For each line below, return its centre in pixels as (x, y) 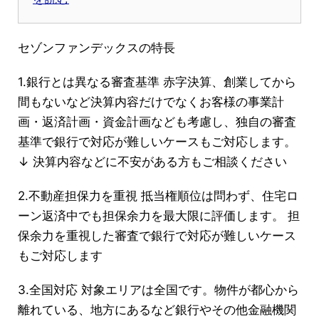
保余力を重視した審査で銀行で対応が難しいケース (157, 235)
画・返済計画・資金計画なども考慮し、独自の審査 (157, 121)
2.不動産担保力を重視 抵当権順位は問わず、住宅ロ (158, 195)
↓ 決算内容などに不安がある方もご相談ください (152, 161)
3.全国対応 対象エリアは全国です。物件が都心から (158, 289)
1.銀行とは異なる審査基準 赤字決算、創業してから (157, 82)
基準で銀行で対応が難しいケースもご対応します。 (157, 141)
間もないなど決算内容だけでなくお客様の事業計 (151, 101)
